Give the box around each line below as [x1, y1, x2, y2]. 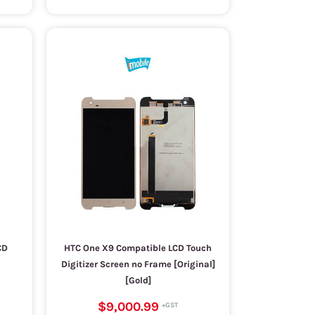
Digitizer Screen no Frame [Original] [60, 259, 215, 269]
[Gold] [124, 275, 151, 285]
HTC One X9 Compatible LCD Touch [64, 243, 212, 253]
